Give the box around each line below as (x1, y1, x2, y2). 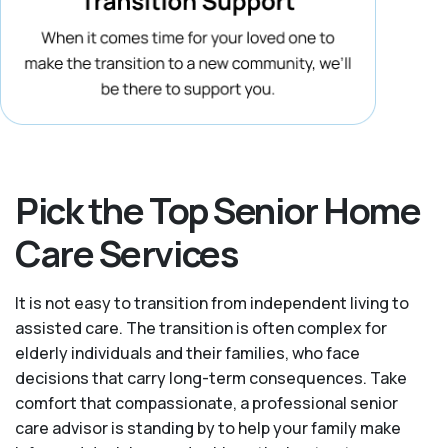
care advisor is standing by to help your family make (15, 417, 401, 440)
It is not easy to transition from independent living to (15, 292, 409, 315)
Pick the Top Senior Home (15, 186, 421, 236)
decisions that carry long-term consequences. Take (15, 367, 407, 390)
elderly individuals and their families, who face (15, 342, 360, 365)
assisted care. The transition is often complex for (15, 317, 387, 340)
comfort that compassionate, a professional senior (15, 392, 398, 415)
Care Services (15, 229, 238, 279)
